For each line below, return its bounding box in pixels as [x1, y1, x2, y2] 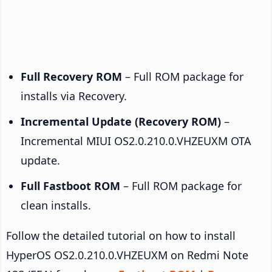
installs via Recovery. [21, 88, 127, 103]
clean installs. [21, 197, 91, 212]
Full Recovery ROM [21, 69, 122, 84]
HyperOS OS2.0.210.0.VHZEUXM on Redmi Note [6, 247, 248, 262]
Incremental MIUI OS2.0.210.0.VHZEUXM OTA [21, 133, 251, 148]
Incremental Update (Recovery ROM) [21, 114, 221, 129]
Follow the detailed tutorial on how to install [6, 228, 236, 243]
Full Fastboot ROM [21, 178, 120, 193]
